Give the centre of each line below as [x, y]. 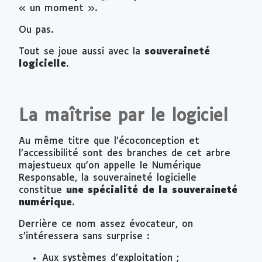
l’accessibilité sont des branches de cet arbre [125, 153]
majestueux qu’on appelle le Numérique [110, 166]
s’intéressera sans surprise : [84, 236]
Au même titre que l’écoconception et [109, 141]
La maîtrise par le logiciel [123, 116]
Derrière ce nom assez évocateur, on [106, 224]
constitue [42, 190]
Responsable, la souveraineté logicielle [108, 178]
